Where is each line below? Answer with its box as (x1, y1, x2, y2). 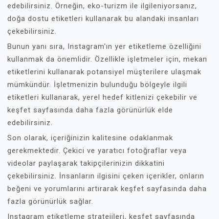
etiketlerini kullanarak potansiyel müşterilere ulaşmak (7, 67, 201, 76)
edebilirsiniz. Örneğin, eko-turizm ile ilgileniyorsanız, (7, 1, 197, 10)
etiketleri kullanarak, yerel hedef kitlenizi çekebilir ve (7, 92, 197, 102)
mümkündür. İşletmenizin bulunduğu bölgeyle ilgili (7, 80, 187, 89)
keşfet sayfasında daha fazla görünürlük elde (7, 105, 173, 114)
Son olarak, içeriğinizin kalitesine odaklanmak (7, 133, 173, 142)
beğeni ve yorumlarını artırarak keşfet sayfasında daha (7, 184, 207, 193)
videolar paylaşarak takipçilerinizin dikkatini (7, 158, 165, 168)
